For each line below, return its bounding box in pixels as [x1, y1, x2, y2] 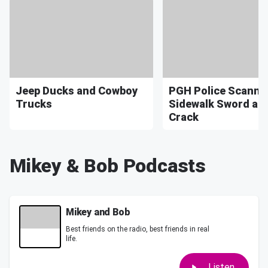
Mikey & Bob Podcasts [10, 154, 206, 177]
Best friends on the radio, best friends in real [66, 224, 209, 233]
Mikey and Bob [66, 206, 130, 218]
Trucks [16, 97, 52, 110]
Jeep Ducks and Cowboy [16, 84, 138, 97]
